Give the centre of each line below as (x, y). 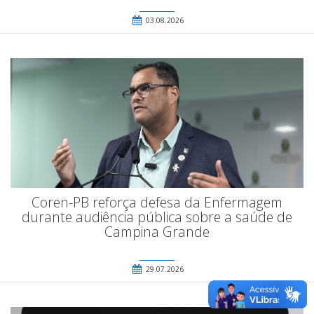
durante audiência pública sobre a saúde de (157, 217)
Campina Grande (157, 231)
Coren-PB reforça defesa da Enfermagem (157, 202)
